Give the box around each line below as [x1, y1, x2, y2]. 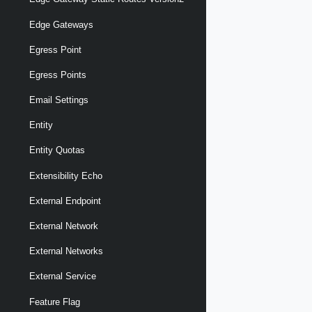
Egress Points [29, 69, 86, 80]
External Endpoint [29, 195, 101, 206]
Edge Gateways [29, 19, 93, 30]
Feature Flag [29, 296, 80, 307]
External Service [29, 271, 96, 282]
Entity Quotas [29, 145, 85, 156]
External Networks [29, 246, 103, 257]
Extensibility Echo [29, 170, 102, 181]
